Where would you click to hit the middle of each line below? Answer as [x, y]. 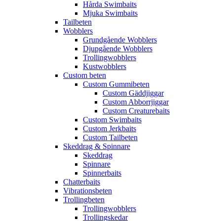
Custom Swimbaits [112, 119]
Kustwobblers [105, 66]
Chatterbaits [82, 182]
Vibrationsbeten [88, 190]
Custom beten [85, 75]
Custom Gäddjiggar [133, 93]
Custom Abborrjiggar [136, 102]
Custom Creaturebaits [136, 110]
